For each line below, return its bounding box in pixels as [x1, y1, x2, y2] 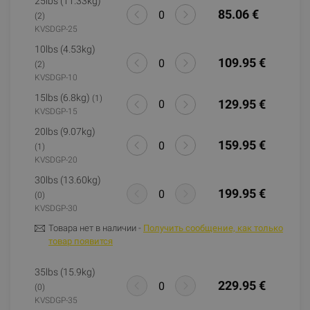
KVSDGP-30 [35, 203, 77, 213]
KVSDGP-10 [35, 73, 77, 82]
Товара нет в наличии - [48, 223, 143, 233]
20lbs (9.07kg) [35, 126, 95, 137]
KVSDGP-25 [35, 24, 77, 34]
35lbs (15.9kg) [35, 266, 95, 277]
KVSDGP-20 [35, 155, 77, 165]
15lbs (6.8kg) [35, 92, 92, 103]
